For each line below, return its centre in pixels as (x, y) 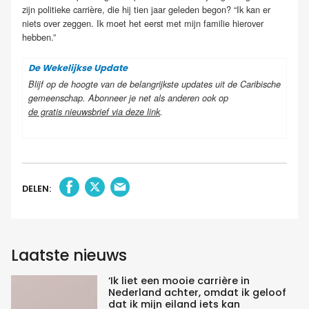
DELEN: (37, 188)
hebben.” (39, 37)
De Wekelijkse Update (78, 68)
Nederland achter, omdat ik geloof (197, 292)
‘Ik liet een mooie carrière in (179, 280)
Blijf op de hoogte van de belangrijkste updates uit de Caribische (154, 84)
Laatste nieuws (69, 255)
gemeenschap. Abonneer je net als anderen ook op (130, 98)
